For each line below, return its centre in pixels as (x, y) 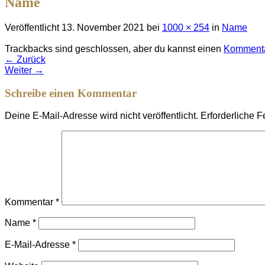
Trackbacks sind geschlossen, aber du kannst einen (114, 49)
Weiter (20, 70)
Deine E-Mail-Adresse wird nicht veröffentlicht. (101, 116)
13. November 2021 (103, 27)
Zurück (30, 59)
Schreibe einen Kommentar (71, 93)
